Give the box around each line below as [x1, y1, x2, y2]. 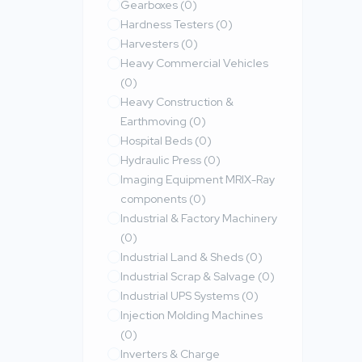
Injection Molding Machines [120, 308, 263, 322]
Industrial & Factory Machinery [120, 211, 277, 225]
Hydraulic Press [120, 153, 204, 167]
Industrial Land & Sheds [120, 250, 246, 264]
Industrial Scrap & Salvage [120, 269, 258, 284]
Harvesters [120, 36, 181, 51]
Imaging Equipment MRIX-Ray [120, 172, 275, 187]
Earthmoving [120, 114, 189, 128]
